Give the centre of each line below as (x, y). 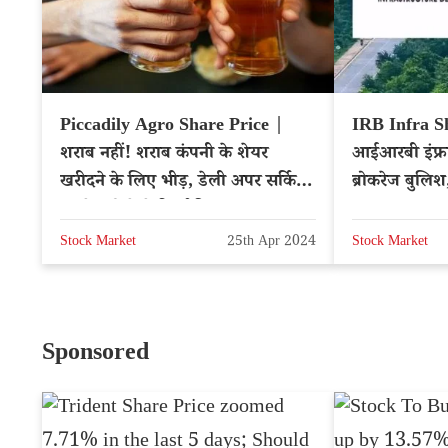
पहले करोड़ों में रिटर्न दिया (142, 210)
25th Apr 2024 (271, 243)
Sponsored (95, 356)
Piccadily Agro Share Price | (172, 126)
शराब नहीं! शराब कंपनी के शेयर (164, 154)
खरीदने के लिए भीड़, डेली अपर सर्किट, (185, 182)
